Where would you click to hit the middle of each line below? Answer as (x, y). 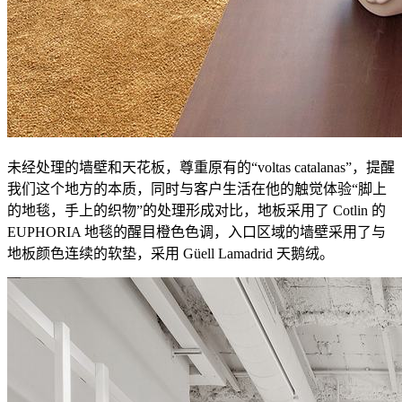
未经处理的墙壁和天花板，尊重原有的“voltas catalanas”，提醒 (201, 167)
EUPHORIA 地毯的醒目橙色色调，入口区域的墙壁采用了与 (197, 232)
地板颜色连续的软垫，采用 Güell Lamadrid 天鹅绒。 (170, 253)
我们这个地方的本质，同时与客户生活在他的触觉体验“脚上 (197, 188)
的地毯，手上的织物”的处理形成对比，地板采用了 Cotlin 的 (197, 210)
